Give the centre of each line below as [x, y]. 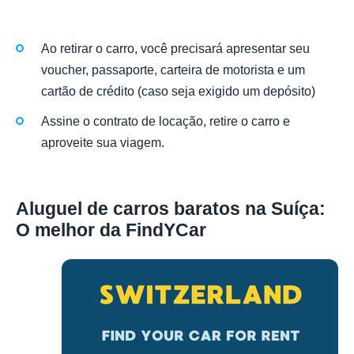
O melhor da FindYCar [111, 230]
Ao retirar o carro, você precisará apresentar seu [175, 48]
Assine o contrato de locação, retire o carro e [166, 121]
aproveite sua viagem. [103, 142]
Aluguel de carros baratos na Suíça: [171, 209]
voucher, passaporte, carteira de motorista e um [173, 70]
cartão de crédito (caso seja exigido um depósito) [178, 91]
